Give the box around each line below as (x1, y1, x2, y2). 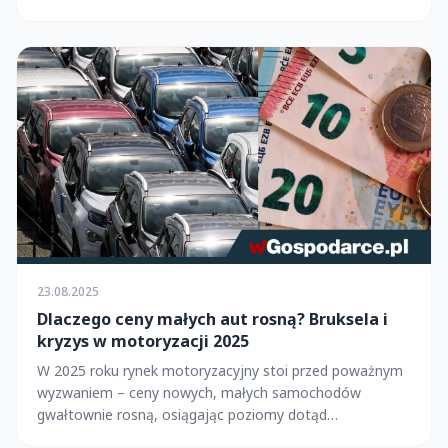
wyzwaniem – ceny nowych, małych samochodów (37, 382, 361, 402)
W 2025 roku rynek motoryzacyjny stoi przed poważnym (37, 360, 403, 380)
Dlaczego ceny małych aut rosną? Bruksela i (37, 307, 388, 330)
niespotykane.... (37, 426, 136, 446)
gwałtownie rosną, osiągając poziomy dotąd (37, 404, 327, 424)
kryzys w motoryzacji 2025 (37, 329, 249, 352)
